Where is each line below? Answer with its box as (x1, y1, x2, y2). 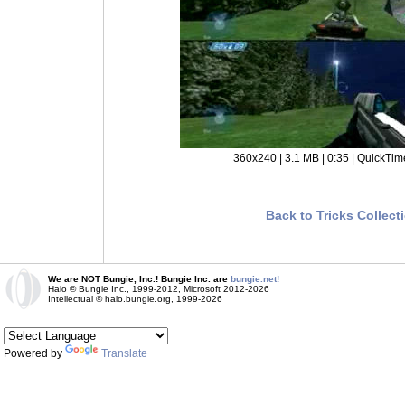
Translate (101, 347, 147, 360)
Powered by (4, 347, 65, 360)
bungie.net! (231, 274, 279, 284)
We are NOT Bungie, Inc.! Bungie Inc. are (48, 274, 231, 284)
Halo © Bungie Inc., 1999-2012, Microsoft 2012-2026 (48, 284, 269, 294)
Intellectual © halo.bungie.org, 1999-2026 (48, 294, 222, 304)
